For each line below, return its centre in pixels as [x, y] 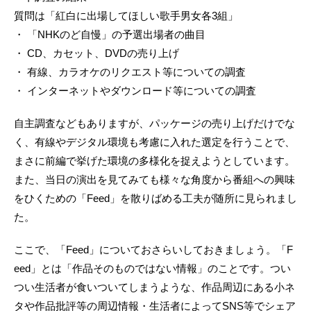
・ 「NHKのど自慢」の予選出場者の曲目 [110, 35]
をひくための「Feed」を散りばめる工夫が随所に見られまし [155, 199]
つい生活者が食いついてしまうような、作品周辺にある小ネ [154, 287]
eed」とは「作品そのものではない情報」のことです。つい [152, 269]
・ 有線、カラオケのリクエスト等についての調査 [130, 72]
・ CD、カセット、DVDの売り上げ [96, 53]
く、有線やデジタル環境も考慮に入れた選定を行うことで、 [154, 142]
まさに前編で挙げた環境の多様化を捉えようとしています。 [154, 161]
